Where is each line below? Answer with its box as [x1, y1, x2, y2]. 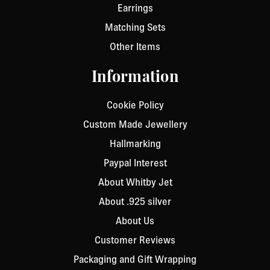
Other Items [110, 41, 160, 52]
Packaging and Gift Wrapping [74, 254, 196, 265]
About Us [116, 215, 154, 227]
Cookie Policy [106, 99, 164, 111]
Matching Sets [104, 22, 166, 33]
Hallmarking [109, 138, 161, 149]
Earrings [117, 2, 153, 14]
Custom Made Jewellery [83, 119, 187, 130]
